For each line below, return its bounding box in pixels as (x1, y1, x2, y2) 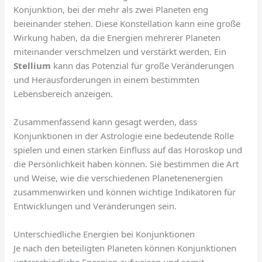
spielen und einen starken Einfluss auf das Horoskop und (13, 144, 243, 156)
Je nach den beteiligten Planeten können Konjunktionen (13, 242, 237, 254)
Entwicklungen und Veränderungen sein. (13, 200, 177, 212)
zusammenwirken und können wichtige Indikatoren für (13, 186, 236, 198)
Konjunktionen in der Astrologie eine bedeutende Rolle (13, 130, 235, 142)
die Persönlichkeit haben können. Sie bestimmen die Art (13, 158, 239, 170)
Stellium (13, 60, 51, 72)
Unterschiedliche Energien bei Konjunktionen (13, 228, 195, 240)
